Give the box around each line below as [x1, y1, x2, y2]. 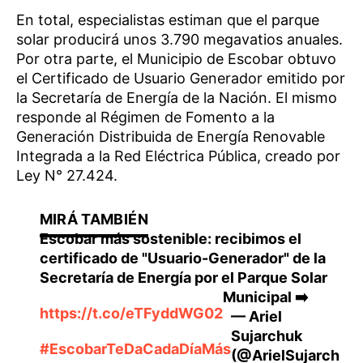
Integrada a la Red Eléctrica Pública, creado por [16, 147, 340, 165]
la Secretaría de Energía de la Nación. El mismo [16, 89, 337, 107]
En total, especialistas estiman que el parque [16, 11, 319, 29]
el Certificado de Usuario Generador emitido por [16, 70, 345, 88]
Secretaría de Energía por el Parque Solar [39, 269, 327, 287]
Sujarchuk [230, 327, 302, 345]
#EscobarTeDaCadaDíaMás [39, 340, 231, 358]
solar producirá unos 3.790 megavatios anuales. [16, 31, 343, 49]
